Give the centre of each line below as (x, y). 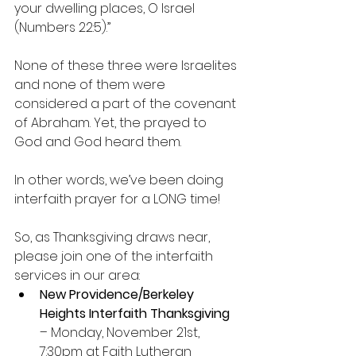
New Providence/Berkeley (118, 294)
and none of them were (91, 85)
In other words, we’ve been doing (120, 180)
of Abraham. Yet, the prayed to (112, 123)
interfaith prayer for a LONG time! (117, 199)
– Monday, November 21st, (121, 333)
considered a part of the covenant (127, 104)
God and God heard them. (98, 142)
